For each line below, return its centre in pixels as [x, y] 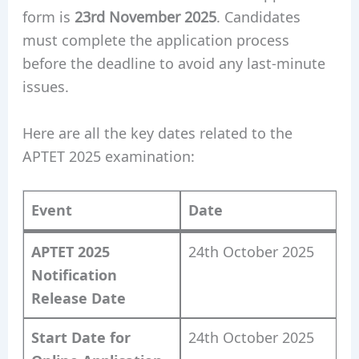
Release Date [78, 298]
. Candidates [258, 16]
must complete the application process [155, 39]
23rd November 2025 [145, 16]
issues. [45, 85]
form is [48, 16]
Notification [74, 275]
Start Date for [81, 338]
